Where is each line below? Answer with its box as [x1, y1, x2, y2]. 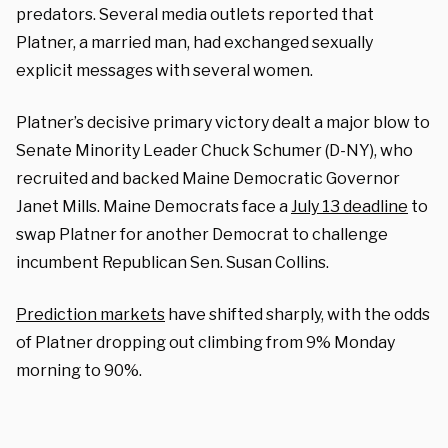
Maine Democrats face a [103, 196, 291, 216]
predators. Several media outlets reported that [16, 4, 374, 24]
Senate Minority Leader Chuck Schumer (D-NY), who [16, 140, 413, 160]
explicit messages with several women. [16, 60, 316, 80]
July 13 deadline [291, 196, 408, 216]
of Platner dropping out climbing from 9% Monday [16, 332, 395, 352]
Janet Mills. [16, 196, 103, 216]
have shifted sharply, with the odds [165, 304, 430, 324]
